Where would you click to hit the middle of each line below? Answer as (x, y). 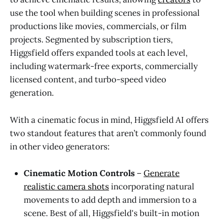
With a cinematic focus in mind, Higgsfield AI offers (109, 120)
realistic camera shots (66, 186)
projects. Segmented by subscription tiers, (91, 40)
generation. (32, 93)
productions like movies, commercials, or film (98, 26)
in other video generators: (60, 146)
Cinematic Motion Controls (79, 173)
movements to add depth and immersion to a (110, 200)
